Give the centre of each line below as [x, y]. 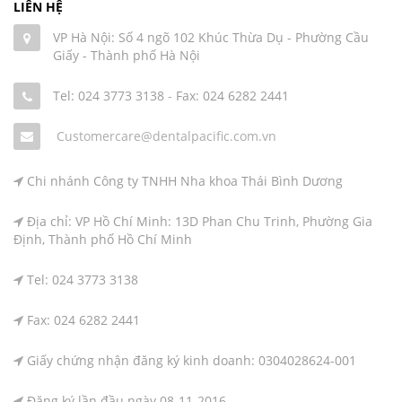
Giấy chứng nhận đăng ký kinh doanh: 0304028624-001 [192, 361]
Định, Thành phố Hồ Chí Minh [103, 240]
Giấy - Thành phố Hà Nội [127, 56]
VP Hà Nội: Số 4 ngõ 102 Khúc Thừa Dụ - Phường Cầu [211, 38]
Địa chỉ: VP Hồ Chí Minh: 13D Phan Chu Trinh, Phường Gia [200, 222]
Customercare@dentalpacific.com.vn [166, 136]
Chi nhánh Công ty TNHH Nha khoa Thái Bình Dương [185, 181]
